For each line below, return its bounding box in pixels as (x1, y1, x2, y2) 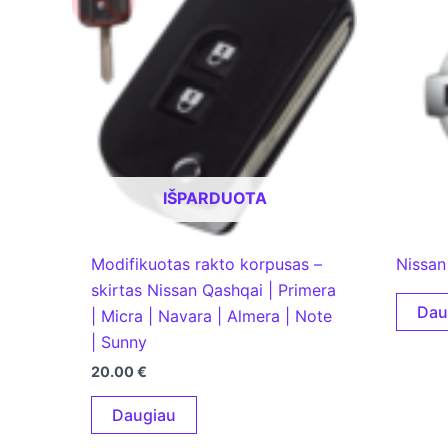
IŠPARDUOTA (162, 188, 267, 209)
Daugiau (112, 405, 177, 426)
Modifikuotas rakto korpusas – (91, 254, 323, 275)
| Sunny (91, 332, 148, 353)
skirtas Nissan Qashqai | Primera (91, 280, 337, 301)
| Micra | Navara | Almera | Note (91, 306, 333, 327)
